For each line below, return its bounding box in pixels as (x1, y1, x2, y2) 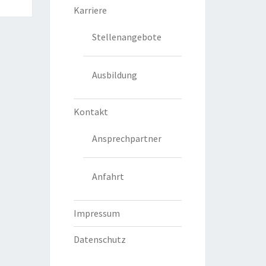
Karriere (73, 4, 107, 17)
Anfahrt (91, 170, 124, 183)
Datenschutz (73, 233, 126, 246)
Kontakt (73, 106, 108, 118)
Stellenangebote (91, 31, 161, 43)
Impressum (73, 207, 120, 220)
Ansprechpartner (91, 132, 161, 145)
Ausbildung (91, 69, 137, 81)
